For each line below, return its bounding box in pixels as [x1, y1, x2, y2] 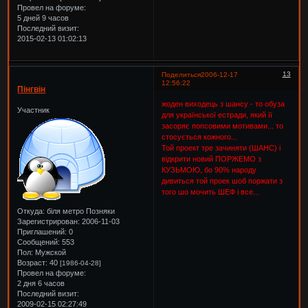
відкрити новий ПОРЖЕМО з [162, 154, 262, 163]
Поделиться [162, 71, 201, 79]
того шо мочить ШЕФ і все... [162, 187, 260, 196]
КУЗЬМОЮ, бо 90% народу [162, 165, 257, 174]
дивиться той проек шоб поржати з [162, 176, 283, 185]
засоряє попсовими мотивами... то [162, 121, 284, 130]
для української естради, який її [162, 110, 273, 119]
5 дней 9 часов [17, 14, 69, 23]
